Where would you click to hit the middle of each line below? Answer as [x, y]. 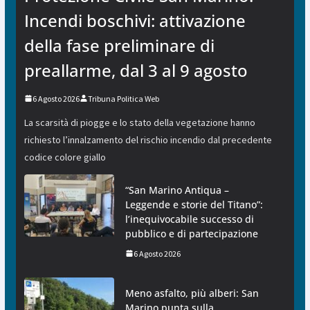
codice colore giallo [65, 157]
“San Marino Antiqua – [177, 190]
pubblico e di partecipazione [191, 233]
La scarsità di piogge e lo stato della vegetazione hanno [139, 122]
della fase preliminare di [119, 45]
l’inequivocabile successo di [189, 219]
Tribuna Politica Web [123, 98]
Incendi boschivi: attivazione [135, 20]
